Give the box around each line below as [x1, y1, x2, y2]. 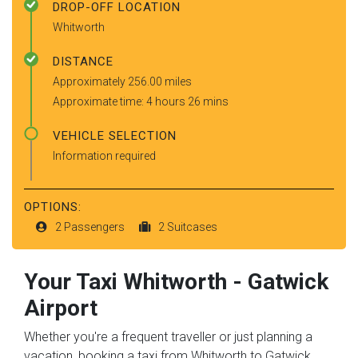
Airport [24, 294, 97, 321]
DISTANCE [53, 54, 113, 69]
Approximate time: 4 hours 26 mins [53, 94, 229, 108]
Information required [53, 149, 156, 162]
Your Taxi [24, 268, 123, 295]
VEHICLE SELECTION [53, 128, 177, 143]
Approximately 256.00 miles [53, 74, 192, 88]
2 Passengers [55, 220, 127, 233]
